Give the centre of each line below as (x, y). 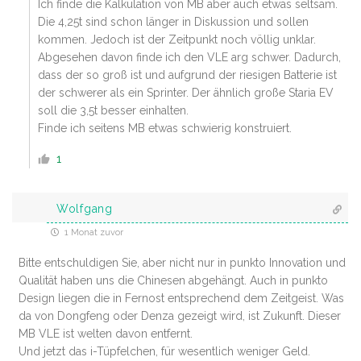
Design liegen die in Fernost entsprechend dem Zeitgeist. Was (181, 299)
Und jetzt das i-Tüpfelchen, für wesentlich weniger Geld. (164, 352)
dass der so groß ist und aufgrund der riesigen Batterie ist (187, 75)
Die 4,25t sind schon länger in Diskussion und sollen (173, 22)
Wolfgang (85, 209)
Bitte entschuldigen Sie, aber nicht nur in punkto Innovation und (182, 263)
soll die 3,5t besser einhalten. (113, 111)
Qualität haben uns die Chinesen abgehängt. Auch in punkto (173, 281)
